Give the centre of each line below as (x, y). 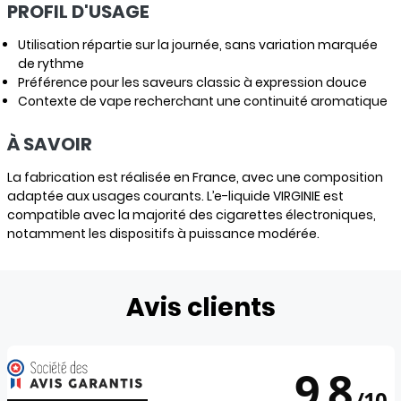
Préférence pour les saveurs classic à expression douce (192, 82)
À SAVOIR (49, 144)
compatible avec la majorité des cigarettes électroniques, (191, 215)
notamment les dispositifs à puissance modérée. (163, 234)
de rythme (51, 64)
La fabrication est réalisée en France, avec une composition (195, 177)
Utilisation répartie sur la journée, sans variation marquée (197, 45)
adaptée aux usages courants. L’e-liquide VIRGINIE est (175, 196)
